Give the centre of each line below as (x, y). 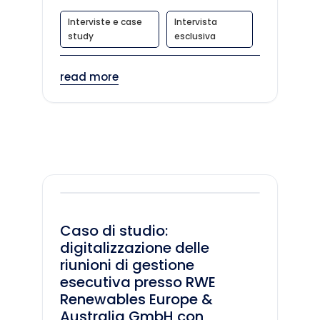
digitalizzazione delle (135, 247)
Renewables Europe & (136, 299)
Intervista (196, 21)
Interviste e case (105, 21)
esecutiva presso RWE (138, 282)
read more (89, 76)
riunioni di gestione (127, 265)
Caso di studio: (114, 230)
